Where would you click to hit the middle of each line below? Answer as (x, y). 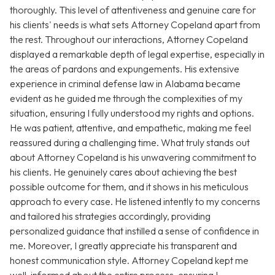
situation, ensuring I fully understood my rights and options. (132, 113)
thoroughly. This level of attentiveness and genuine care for (133, 10)
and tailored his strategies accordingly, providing (110, 216)
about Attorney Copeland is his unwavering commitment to (133, 157)
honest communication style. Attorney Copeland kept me (129, 261)
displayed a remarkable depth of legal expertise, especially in (137, 54)
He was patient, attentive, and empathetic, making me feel (130, 128)
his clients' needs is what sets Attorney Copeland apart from (135, 25)
